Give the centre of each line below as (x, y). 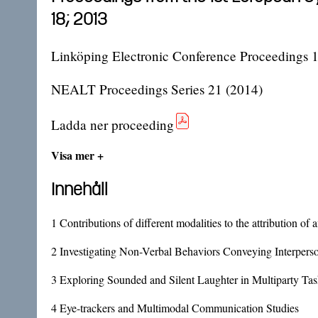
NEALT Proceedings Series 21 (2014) (157, 89)
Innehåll (79, 189)
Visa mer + (77, 155)
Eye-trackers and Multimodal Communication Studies (179, 308)
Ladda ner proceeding (113, 125)
